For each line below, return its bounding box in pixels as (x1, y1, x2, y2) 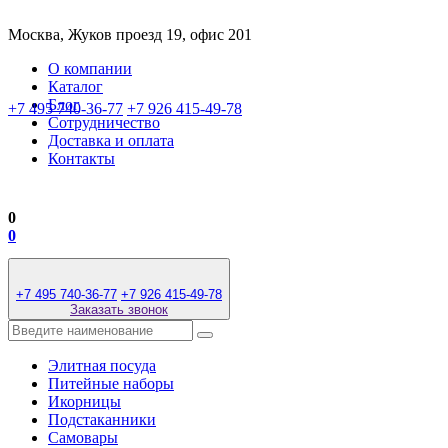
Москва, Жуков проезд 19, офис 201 (8, 26, 252, 43)
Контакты (48, 150, 115, 167)
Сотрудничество (48, 114, 160, 131)
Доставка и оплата (48, 132, 174, 149)
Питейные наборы (48, 375, 174, 392)
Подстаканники (48, 411, 156, 428)
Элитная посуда (48, 357, 156, 374)
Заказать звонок (70, 302, 168, 317)
